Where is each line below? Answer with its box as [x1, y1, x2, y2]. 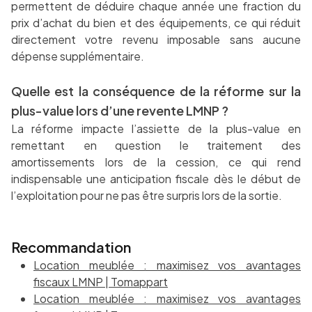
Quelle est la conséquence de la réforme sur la [11, 83, 301, 100]
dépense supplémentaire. [11, 49, 144, 64]
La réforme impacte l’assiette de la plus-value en [11, 121, 301, 136]
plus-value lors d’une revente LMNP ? [11, 102, 228, 119]
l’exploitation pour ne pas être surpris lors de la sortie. [11, 188, 282, 203]
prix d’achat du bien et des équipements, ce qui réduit [11, 15, 301, 31]
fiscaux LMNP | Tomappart [33, 274, 168, 290]
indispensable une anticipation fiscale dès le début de [11, 171, 301, 187]
